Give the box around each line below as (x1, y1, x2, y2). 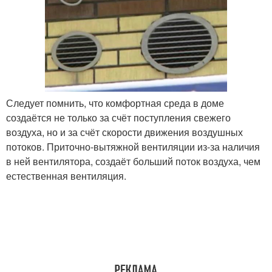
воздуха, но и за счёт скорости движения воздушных (6, 124, 243, 139)
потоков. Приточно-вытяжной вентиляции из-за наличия (6, 139, 260, 154)
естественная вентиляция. (6, 168, 126, 183)
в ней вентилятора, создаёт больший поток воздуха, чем (6, 154, 260, 168)
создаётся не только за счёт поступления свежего (6, 110, 231, 124)
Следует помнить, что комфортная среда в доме (6, 95, 224, 110)
